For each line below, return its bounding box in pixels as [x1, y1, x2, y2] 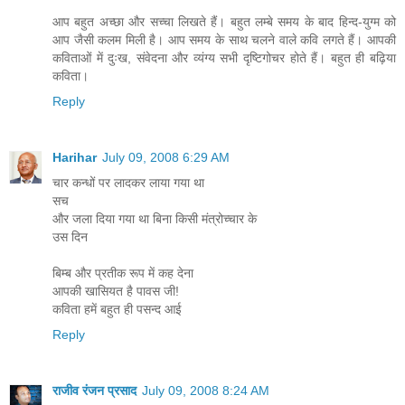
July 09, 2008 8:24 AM [142, 382, 269, 398]
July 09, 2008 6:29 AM [102, 149, 230, 165]
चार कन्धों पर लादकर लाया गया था [52, 174, 204, 190]
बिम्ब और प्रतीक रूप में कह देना [52, 265, 193, 280]
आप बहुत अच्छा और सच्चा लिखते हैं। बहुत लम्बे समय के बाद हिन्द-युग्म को [52, 14, 396, 29]
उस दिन [52, 229, 88, 244]
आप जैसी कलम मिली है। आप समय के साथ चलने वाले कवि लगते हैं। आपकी [52, 32, 396, 47]
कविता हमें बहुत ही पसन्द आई [52, 301, 182, 316]
